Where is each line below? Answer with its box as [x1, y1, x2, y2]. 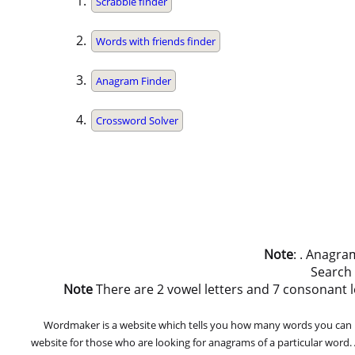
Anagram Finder [96, 74, 171, 89]
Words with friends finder [96, 34, 216, 49]
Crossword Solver [96, 113, 178, 128]
